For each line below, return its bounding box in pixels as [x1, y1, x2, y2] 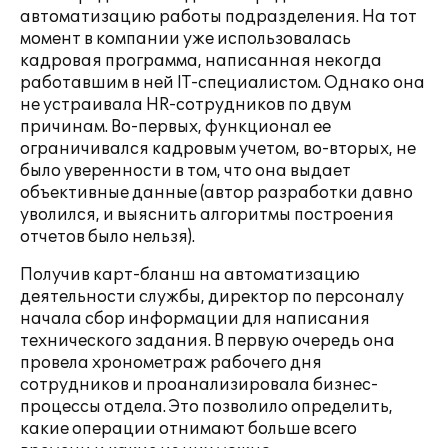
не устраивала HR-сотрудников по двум [20, 95, 351, 115]
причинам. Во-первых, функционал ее [20, 117, 331, 137]
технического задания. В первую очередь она [20, 331, 395, 351]
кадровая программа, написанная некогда [20, 51, 382, 71]
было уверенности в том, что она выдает [20, 161, 351, 181]
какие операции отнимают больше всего [20, 419, 357, 439]
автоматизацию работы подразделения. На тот [20, 7, 417, 27]
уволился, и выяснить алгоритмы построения [20, 205, 394, 225]
